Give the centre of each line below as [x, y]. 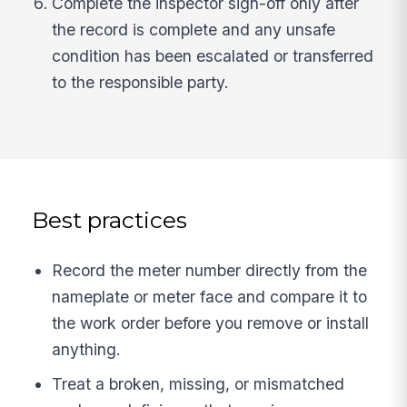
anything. [87, 350]
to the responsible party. [141, 82]
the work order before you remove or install [211, 323]
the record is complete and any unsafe [194, 29]
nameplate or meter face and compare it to [210, 297]
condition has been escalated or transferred [213, 55]
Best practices [110, 219]
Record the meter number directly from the [210, 271]
